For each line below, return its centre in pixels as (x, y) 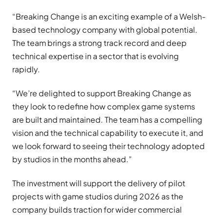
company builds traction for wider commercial (97, 210)
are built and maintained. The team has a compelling (107, 119)
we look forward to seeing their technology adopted (109, 146)
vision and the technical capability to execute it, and (108, 132)
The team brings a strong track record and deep (99, 43)
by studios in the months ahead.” (72, 159)
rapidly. (26, 69)
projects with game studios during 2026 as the (98, 197)
